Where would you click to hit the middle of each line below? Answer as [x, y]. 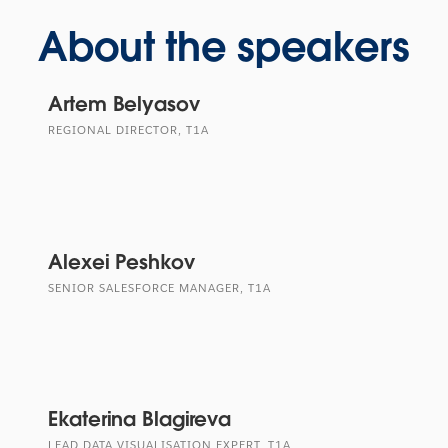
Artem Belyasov [124, 104]
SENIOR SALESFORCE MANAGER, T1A [160, 288]
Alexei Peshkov [121, 261]
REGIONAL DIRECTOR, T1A [129, 130]
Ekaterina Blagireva [139, 419]
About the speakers [224, 47]
